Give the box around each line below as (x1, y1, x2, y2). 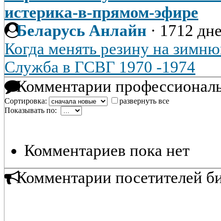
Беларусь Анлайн (16, 22, 147, 39)
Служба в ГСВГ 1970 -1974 (4, 58, 195, 76)
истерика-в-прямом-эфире (4, 3, 198, 21)
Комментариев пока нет (24, 142, 189, 159)
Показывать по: (4, 106, 61, 114)
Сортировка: (4, 97, 49, 105)
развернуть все (119, 97, 169, 105)
